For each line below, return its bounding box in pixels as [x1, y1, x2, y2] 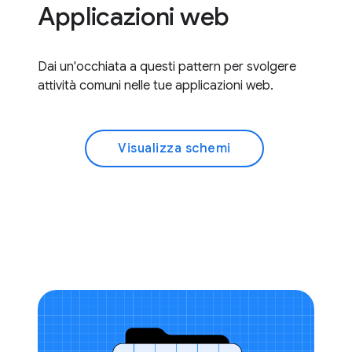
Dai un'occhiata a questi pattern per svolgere [38, 59, 296, 75]
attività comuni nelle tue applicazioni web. [38, 78, 273, 94]
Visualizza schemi [118, 141, 231, 157]
